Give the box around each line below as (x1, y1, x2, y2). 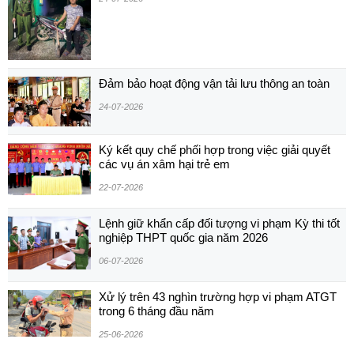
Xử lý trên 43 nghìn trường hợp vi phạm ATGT (99, 289, 337, 303)
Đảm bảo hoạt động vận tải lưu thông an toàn (99, 77, 330, 91)
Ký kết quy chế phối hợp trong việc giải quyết (99, 142, 330, 156)
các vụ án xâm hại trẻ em (99, 156, 230, 171)
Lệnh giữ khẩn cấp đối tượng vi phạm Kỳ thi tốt (99, 216, 340, 230)
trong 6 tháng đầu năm (99, 303, 214, 318)
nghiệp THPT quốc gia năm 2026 (99, 230, 268, 244)
